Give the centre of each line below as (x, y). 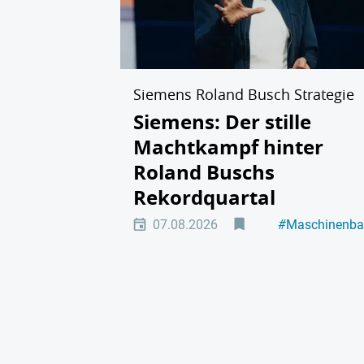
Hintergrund (319, 240)
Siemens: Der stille (222, 121)
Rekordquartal (204, 197)
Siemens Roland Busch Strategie (244, 94)
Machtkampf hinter (228, 147)
